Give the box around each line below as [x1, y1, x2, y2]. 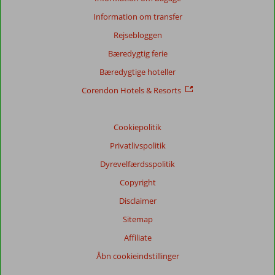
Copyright [119, 177, 156, 188]
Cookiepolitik [114, 122, 161, 133]
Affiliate [123, 232, 152, 243]
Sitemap [122, 214, 153, 225]
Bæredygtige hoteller [99, 66, 176, 77]
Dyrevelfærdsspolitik [100, 158, 175, 169]
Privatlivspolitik [109, 140, 166, 151]
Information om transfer [93, 11, 182, 22]
